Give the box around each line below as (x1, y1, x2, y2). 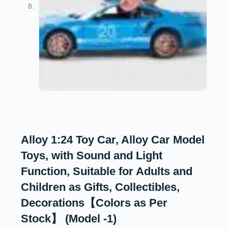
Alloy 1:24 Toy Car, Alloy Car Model (20, 133, 205, 146)
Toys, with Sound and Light (20, 149, 162, 162)
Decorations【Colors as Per (20, 196, 167, 209)
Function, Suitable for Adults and (20, 164, 192, 178)
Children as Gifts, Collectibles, (20, 180, 180, 193)
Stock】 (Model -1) (20, 212, 117, 225)
